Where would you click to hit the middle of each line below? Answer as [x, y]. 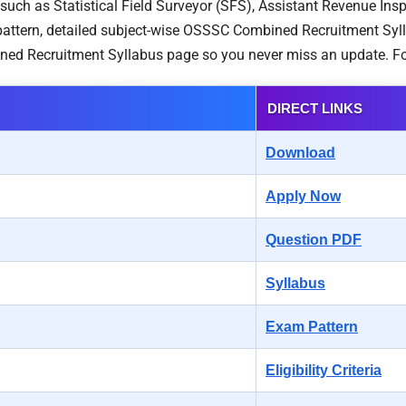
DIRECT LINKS [315, 108]
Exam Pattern [312, 326]
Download [300, 152]
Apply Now [303, 196]
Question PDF [314, 239]
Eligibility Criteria [324, 370]
